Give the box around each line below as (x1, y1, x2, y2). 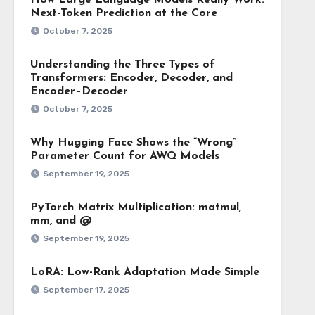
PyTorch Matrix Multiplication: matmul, (30, 202, 241, 213)
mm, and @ (30, 215, 92, 226)
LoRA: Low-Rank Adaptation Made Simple (30, 266, 259, 278)
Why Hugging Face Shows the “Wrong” (30, 137, 236, 148)
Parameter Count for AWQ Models (30, 150, 219, 162)
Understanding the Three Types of (30, 59, 215, 70)
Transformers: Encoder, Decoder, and (30, 72, 233, 84)
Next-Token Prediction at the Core (30, 8, 217, 19)
